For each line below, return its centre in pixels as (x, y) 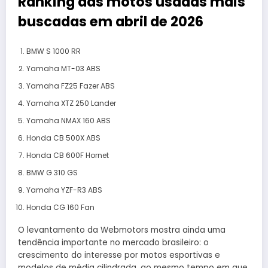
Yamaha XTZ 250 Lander (71, 103)
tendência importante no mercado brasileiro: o (113, 242)
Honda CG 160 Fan (60, 207)
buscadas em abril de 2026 (111, 22)
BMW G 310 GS (52, 172)
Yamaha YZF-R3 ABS (64, 190)
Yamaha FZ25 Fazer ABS (70, 86)
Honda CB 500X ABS (63, 138)
